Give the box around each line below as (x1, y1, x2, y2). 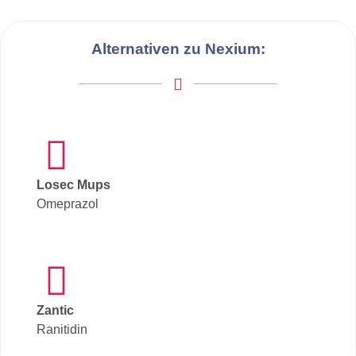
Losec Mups (37, 177, 110, 192)
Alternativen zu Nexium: (91, 40, 265, 57)
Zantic (37, 303, 74, 317)
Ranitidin (37, 322, 87, 336)
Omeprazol (37, 196, 99, 211)
